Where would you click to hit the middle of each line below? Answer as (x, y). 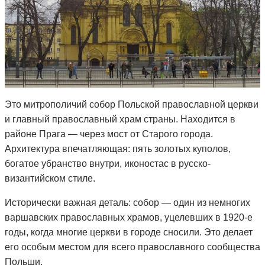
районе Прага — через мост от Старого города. (109, 134)
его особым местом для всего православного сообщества (132, 247)
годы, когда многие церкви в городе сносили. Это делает (129, 232)
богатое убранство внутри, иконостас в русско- (108, 164)
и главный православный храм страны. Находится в (120, 119)
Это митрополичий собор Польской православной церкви (132, 105)
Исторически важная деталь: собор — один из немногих (127, 203)
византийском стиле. (50, 179)
